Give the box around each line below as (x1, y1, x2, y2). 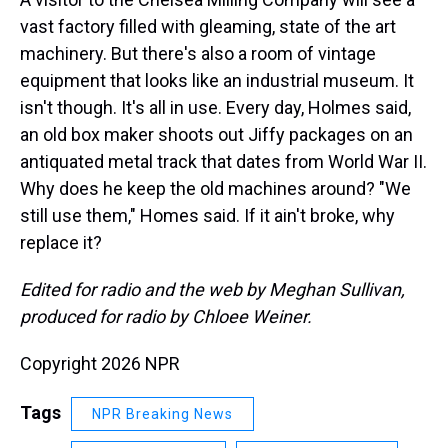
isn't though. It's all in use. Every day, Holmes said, (20, 96, 411, 118)
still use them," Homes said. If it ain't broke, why (20, 204, 395, 226)
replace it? (20, 231, 102, 253)
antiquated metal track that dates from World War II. (20, 150, 427, 172)
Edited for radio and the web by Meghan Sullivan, (20, 278, 405, 300)
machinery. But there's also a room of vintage (20, 42, 376, 64)
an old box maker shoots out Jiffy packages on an (20, 123, 413, 145)
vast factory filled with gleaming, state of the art (20, 15, 396, 37)
